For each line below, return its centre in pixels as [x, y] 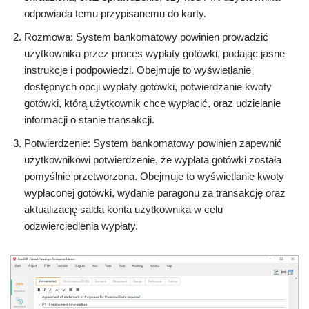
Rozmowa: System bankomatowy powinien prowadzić [146, 37]
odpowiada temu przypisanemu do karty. [115, 13]
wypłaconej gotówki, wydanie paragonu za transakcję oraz [155, 192]
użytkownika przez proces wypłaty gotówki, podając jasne [154, 53]
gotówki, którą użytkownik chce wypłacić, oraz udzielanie [152, 103]
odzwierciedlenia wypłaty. [81, 226]
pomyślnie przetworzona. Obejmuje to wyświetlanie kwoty [154, 176]
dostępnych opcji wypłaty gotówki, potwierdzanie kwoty [148, 86]
